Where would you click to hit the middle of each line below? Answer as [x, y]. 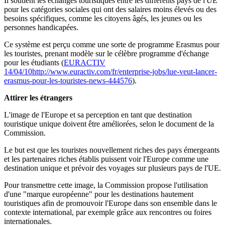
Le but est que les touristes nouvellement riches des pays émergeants [112, 150]
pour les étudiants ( [34, 63]
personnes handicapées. [41, 28]
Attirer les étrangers [38, 98]
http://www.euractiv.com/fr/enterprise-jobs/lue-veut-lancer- [125, 72]
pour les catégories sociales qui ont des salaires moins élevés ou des [110, 10]
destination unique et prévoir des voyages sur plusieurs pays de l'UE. [113, 168]
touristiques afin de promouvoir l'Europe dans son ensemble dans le [110, 203]
